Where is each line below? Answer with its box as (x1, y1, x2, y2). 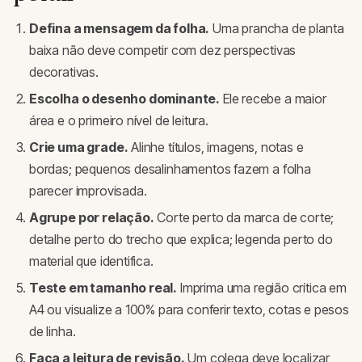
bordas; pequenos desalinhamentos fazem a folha (29, 161, 311, 178)
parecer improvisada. (29, 183, 147, 200)
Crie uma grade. (29, 139, 128, 156)
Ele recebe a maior (220, 90, 326, 107)
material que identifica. (29, 253, 154, 270)
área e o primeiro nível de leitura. (29, 112, 208, 129)
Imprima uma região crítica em (177, 280, 347, 297)
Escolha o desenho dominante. (29, 90, 221, 107)
